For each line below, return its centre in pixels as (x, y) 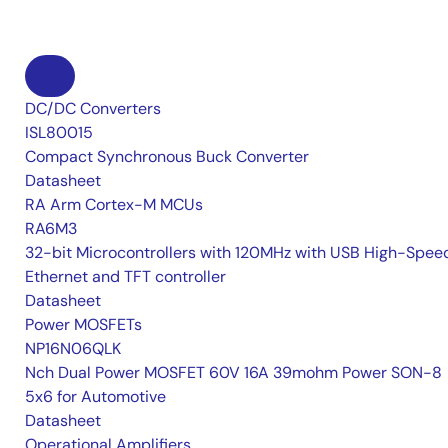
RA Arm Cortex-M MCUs (114, 204)
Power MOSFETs (83, 324)
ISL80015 (59, 132)
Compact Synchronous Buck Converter (167, 156)
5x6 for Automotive (95, 396)
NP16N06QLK (73, 348)
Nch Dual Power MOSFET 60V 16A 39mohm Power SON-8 (233, 372)
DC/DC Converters (93, 108)
